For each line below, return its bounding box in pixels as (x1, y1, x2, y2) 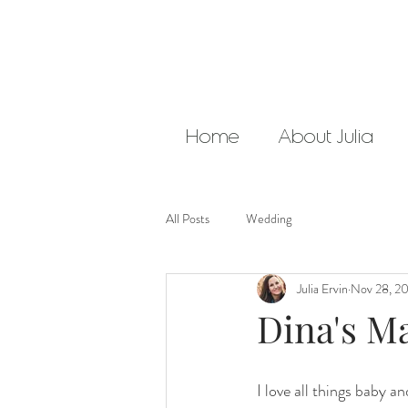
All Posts (166, 209, 209, 228)
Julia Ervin (297, 279, 348, 298)
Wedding (246, 209, 291, 228)
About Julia (278, 125, 373, 148)
